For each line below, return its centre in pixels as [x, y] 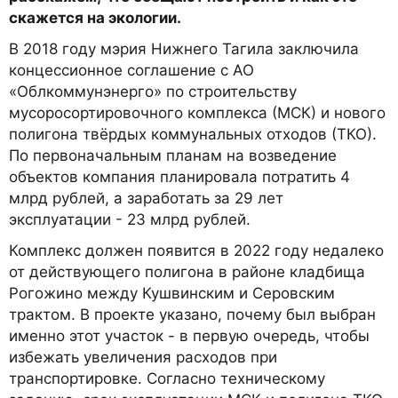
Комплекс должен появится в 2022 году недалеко [196, 251]
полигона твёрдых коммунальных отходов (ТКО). [193, 135]
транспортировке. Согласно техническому [167, 379]
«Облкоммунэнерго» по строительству [153, 92]
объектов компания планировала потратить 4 [179, 177]
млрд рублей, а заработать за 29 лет [146, 199]
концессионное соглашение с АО [131, 71]
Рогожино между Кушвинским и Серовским [172, 294]
